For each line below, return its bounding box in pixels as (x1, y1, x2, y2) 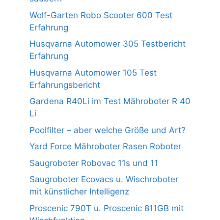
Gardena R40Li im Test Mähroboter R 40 (29, 96, 191, 107)
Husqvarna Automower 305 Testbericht (29, 39, 186, 49)
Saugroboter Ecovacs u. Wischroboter (29, 174, 178, 185)
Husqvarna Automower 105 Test (29, 67, 157, 78)
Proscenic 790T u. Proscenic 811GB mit (29, 203, 184, 213)
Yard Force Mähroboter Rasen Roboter (29, 141, 181, 152)
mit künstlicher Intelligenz (29, 187, 129, 197)
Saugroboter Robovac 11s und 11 (29, 158, 158, 168)
